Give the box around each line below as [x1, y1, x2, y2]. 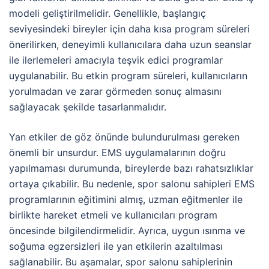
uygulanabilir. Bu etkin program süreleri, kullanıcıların [9, 69, 247, 82]
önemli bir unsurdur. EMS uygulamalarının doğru [9, 146, 226, 159]
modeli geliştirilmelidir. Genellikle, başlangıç [9, 7, 206, 19]
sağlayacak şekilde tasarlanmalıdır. [9, 100, 166, 113]
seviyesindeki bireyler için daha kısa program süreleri [9, 22, 250, 35]
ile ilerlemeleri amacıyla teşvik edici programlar [9, 53, 223, 66]
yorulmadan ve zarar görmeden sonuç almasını [9, 85, 222, 97]
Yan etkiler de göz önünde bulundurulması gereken [9, 130, 240, 143]
